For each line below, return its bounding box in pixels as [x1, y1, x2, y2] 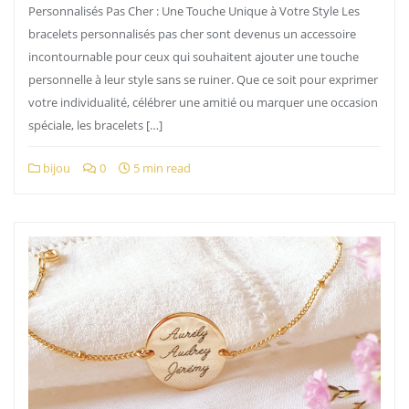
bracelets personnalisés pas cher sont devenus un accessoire [28, 26, 356, 42]
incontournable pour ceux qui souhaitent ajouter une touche [28, 48, 359, 65]
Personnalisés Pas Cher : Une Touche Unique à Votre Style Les [28, 3, 360, 19]
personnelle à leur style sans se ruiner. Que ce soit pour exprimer [28, 71, 378, 88]
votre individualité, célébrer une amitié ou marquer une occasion [28, 94, 378, 110]
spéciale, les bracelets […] [28, 117, 163, 133]
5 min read [131, 160, 191, 176]
